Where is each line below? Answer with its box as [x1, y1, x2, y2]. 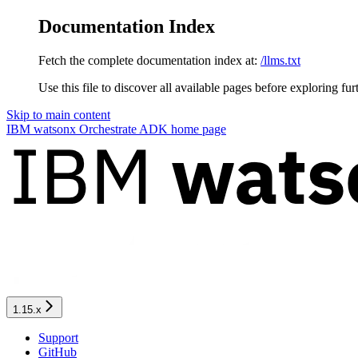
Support [38, 330, 78, 344]
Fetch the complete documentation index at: [38, 53, 257, 67]
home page [168, 121, 226, 136]
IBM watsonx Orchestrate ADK [6, 121, 168, 136]
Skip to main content [6, 107, 110, 121]
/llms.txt [261, 53, 300, 67]
